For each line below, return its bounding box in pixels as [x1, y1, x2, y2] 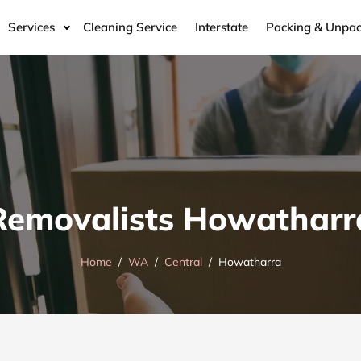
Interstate [195, 19, 248, 35]
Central [164, 255, 202, 270]
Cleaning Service [83, 19, 177, 35]
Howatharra [218, 255, 281, 270]
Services [8, 19, 55, 35]
